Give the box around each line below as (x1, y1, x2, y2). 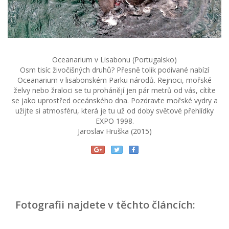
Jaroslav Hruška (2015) (77, 126, 152, 136)
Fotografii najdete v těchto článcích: (15, 197, 195, 212)
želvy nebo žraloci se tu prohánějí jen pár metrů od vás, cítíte (13, 85, 216, 95)
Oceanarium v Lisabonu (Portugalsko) (52, 54, 177, 64)
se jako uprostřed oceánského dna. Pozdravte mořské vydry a (11, 95, 218, 105)
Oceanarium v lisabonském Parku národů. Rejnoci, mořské (17, 75, 212, 85)
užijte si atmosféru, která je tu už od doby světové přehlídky (15, 105, 214, 116)
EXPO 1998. (95, 116, 134, 126)
